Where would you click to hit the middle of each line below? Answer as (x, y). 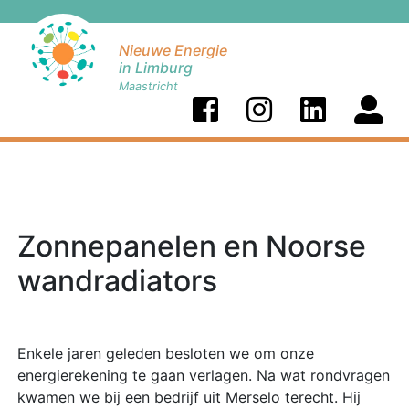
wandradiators (117, 281)
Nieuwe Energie (173, 50)
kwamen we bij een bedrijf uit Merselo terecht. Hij (189, 397)
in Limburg (156, 68)
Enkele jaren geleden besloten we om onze (166, 353)
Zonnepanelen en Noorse (192, 246)
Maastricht (148, 86)
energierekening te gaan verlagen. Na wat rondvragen (204, 375)
